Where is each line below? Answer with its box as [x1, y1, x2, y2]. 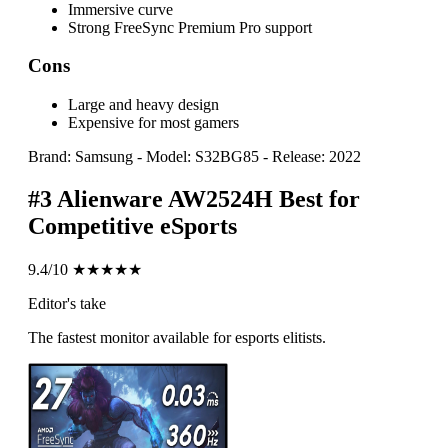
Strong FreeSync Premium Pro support [68, 18, 312, 36]
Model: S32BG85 [146, 148, 259, 165]
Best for [279, 185, 360, 212]
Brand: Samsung [28, 148, 133, 165]
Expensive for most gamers [68, 114, 239, 131]
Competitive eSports [28, 212, 237, 239]
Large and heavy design [68, 96, 219, 113]
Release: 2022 [272, 148, 361, 165]
